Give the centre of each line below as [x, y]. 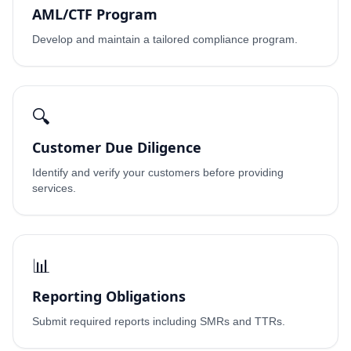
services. [54, 188]
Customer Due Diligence [117, 147]
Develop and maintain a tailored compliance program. [165, 39]
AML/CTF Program [95, 14]
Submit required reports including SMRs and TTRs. [159, 321]
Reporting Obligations [109, 296]
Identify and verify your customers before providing [158, 172]
